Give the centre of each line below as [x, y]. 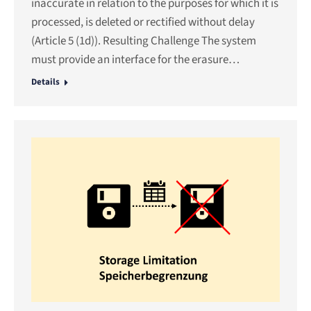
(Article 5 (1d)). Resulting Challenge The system [144, 41]
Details [45, 82]
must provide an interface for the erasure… [135, 60]
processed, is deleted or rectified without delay [143, 23]
